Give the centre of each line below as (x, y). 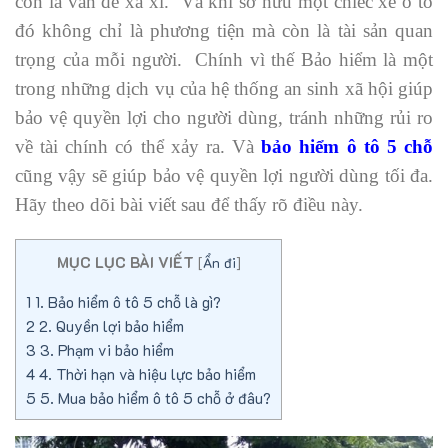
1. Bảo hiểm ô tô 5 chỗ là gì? (126, 301)
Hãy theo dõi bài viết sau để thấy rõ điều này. (189, 204)
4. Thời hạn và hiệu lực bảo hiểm (145, 373)
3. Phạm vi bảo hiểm (105, 349)
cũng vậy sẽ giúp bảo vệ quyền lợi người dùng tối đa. (224, 175)
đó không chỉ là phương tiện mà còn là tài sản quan (224, 30)
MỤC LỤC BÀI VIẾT (125, 262)
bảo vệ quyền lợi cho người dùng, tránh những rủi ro (224, 117)
